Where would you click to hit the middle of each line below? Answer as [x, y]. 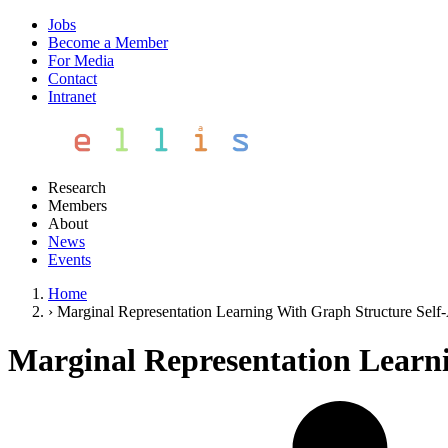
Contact [72, 78]
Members [77, 205]
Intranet [72, 96]
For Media [81, 60]
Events [69, 259]
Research [77, 187]
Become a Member [108, 42]
